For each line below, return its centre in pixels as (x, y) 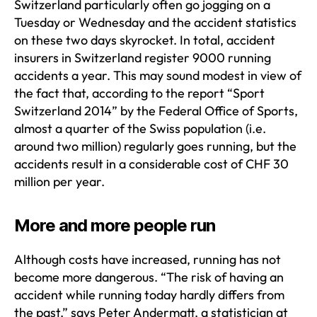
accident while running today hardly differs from (149, 294)
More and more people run (115, 225)
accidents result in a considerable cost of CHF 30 (151, 163)
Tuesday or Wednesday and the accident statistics (155, 22)
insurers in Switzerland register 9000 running (143, 57)
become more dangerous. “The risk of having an (149, 277)
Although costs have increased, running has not (148, 259)
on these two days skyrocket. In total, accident (145, 40)
